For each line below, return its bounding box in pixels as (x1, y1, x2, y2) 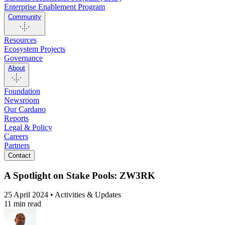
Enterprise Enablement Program (4, 3, 105, 11)
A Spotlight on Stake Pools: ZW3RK (4, 170, 155, 181)
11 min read (4, 199, 41, 208)
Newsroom (4, 96, 39, 104)
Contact (8, 152, 31, 159)
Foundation (4, 87, 40, 95)
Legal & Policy (4, 123, 52, 132)
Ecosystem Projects (4, 45, 65, 53)
